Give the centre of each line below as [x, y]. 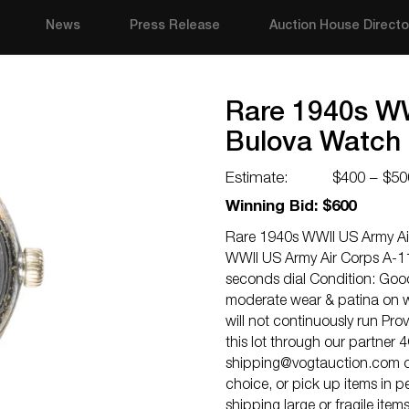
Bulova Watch [313, 145]
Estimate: [257, 179]
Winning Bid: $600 [291, 208]
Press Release [175, 26]
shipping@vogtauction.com [313, 365]
